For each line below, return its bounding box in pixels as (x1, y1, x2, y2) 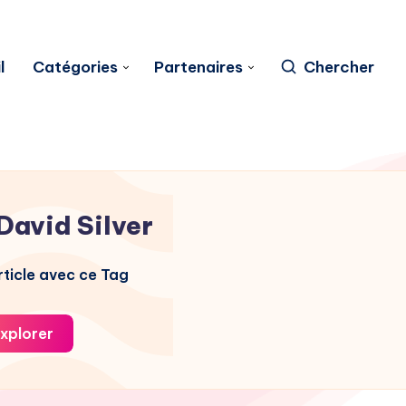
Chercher (304, 56, 374, 77)
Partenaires (154, 56, 243, 77)
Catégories (33, 56, 118, 77)
